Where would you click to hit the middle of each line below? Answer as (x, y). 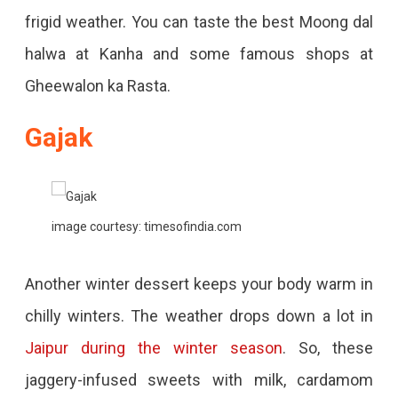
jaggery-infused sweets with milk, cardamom (199, 380)
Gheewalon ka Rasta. (97, 86)
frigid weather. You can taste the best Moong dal (199, 22)
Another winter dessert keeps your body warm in (199, 284)
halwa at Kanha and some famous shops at (199, 54)
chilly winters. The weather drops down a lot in (199, 316)
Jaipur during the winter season (154, 348)
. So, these (328, 348)
